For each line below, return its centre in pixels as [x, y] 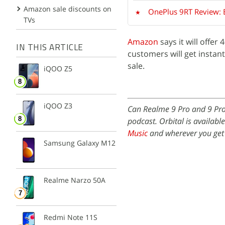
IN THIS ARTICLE [50, 48]
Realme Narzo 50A [75, 180]
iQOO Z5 [58, 68]
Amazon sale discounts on [68, 9]
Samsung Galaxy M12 [80, 143]
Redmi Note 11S [71, 217]
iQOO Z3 [58, 105]
